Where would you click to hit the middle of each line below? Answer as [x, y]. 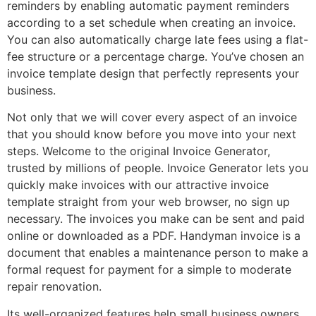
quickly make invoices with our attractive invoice [138, 185]
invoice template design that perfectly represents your [153, 73]
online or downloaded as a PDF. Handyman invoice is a [154, 236]
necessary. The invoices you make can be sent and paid [156, 219]
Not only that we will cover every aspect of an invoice [152, 117]
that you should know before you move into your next [152, 134]
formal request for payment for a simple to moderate [149, 270]
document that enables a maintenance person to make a [158, 253]
